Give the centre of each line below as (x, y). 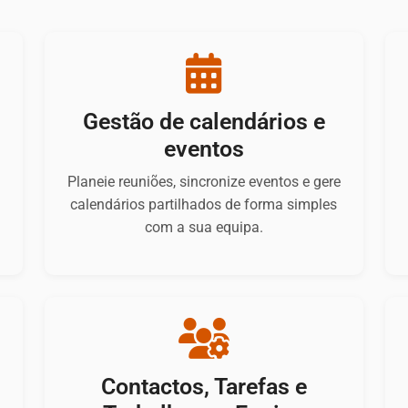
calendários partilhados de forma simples (204, 205)
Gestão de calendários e (204, 122)
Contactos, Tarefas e (204, 387)
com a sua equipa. (204, 228)
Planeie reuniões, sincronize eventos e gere (204, 182)
